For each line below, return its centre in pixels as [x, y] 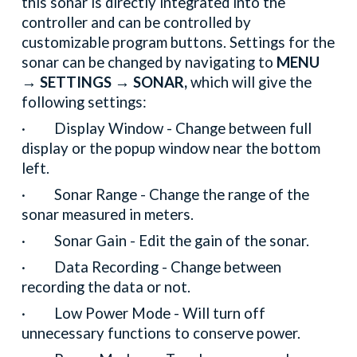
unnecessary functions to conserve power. [161, 333]
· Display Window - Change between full [167, 128]
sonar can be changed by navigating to [148, 62]
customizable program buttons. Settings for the [178, 42]
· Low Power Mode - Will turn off [144, 313]
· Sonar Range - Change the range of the [166, 194]
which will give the [250, 82]
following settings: [84, 102]
